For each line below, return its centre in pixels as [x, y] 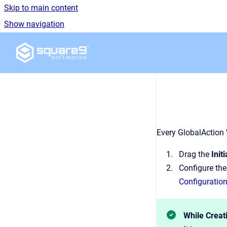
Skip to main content [41, 8]
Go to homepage [118, 46]
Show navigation [34, 24]
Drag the [195, 154]
